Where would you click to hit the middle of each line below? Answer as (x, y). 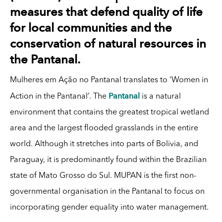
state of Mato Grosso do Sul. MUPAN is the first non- (103, 176)
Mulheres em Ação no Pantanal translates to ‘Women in (109, 80)
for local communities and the (91, 27)
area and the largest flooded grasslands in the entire (104, 128)
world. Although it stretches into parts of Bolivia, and (104, 144)
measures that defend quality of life (106, 11)
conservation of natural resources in (108, 43)
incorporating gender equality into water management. (109, 207)
